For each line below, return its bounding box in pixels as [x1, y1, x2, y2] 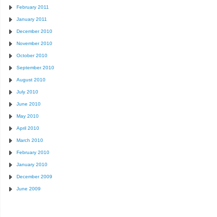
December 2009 [16, 174, 52, 179]
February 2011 [16, 4, 49, 10]
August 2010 [16, 77, 46, 82]
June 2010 [16, 101, 41, 107]
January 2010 [16, 162, 47, 167]
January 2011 [16, 16, 47, 22]
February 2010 [16, 150, 49, 155]
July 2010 [16, 89, 38, 94]
